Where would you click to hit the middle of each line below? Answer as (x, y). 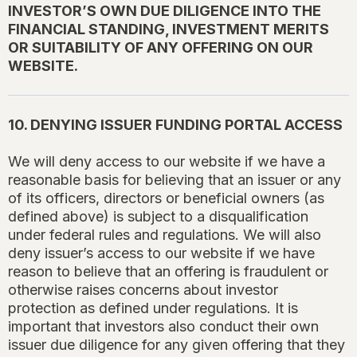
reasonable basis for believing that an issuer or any (175, 180)
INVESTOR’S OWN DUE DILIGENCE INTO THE (165, 11)
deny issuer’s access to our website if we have (161, 253)
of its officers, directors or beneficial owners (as (166, 198)
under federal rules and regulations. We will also (165, 235)
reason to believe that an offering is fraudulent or (168, 272)
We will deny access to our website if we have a (167, 162)
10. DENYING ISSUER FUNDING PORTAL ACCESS (175, 125)
